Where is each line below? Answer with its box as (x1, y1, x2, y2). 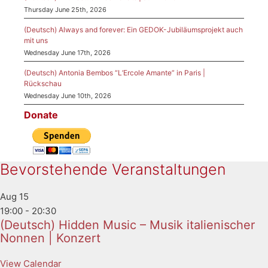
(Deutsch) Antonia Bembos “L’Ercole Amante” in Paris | (24, 68, 205, 77)
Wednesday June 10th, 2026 (24, 91, 111, 100)
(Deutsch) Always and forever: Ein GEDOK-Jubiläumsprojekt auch (24, 25, 243, 34)
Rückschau (24, 78, 62, 88)
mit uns (24, 35, 48, 45)
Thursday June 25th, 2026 (24, 5, 106, 14)
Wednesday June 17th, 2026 (24, 48, 111, 57)
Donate (24, 108, 58, 121)
